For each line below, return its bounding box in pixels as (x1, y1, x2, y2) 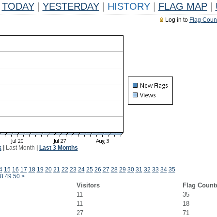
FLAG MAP (158, 1, 207, 12)
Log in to (165, 16, 189, 23)
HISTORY (104, 1, 153, 12)
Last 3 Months (39, 144, 78, 151)
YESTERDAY (42, 1, 99, 12)
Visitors (76, 182, 100, 189)
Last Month (5, 144, 35, 151)
